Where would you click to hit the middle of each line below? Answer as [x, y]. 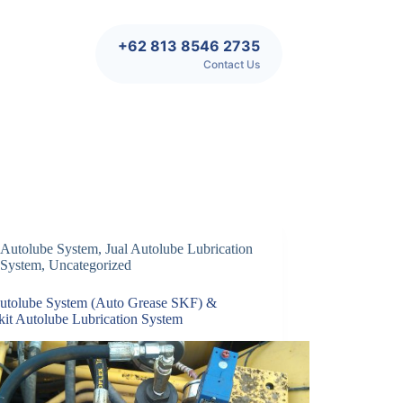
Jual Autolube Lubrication [179, 249]
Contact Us [231, 64]
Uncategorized [90, 265]
